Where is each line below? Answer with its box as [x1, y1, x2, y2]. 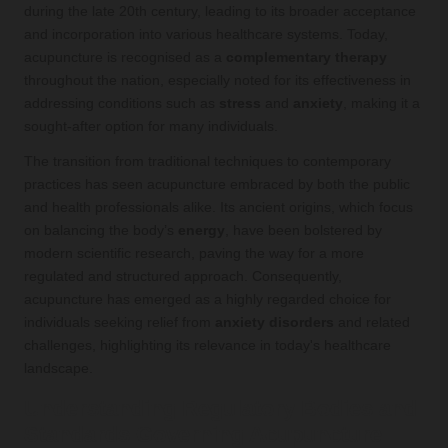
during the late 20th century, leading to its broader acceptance [24, 3, 416, 19]
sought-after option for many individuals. [24, 118, 278, 134]
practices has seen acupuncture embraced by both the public [24, 176, 410, 192]
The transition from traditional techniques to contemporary [24, 153, 391, 169]
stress [219, 95, 261, 111]
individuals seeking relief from [24, 314, 215, 330]
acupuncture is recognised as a [24, 49, 226, 65]
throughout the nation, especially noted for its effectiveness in [24, 72, 411, 88]
